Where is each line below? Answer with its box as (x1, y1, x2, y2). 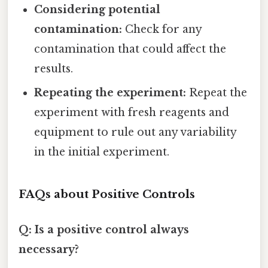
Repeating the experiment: (34, 86, 187, 99)
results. (34, 62, 74, 75)
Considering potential (34, 2, 161, 16)
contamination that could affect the (34, 42, 227, 56)
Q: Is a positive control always (19, 223, 189, 236)
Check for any (122, 22, 202, 36)
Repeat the (186, 86, 248, 99)
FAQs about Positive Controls (19, 187, 195, 201)
